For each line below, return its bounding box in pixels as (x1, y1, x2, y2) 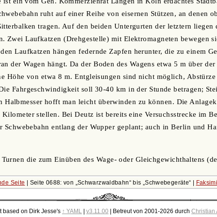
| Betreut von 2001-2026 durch (108, 208, 191, 215)
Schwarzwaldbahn (77, 179, 129, 186)
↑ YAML (62, 208, 82, 215)
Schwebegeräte (145, 179, 189, 186)
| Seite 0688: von (25, 179, 76, 186)
